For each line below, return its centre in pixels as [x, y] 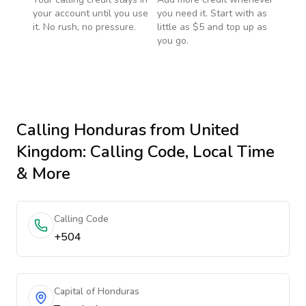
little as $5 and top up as [212, 27]
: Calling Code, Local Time [179, 152]
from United [193, 130]
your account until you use [91, 13]
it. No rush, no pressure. [84, 27]
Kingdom [50, 152]
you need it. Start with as [212, 13]
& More [43, 173]
